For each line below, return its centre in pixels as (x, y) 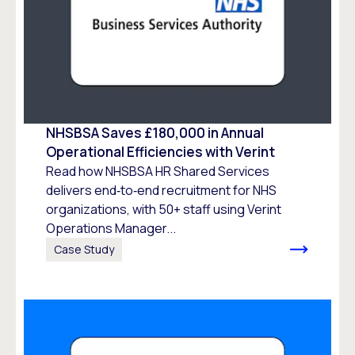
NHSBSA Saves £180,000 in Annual (155, 132)
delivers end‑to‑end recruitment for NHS (161, 190)
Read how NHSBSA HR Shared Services (158, 171)
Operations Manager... (111, 228)
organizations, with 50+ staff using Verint (164, 209)
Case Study (84, 249)
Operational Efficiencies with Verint (160, 151)
